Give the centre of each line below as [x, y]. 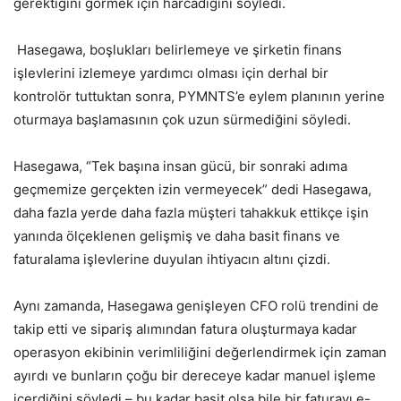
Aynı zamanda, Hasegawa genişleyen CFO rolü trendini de [196, 305]
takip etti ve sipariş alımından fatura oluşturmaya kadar [185, 328]
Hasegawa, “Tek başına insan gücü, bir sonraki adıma [180, 166]
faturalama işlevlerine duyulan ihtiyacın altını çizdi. [172, 259]
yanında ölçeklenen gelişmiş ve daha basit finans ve [177, 235]
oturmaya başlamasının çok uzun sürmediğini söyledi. [182, 119]
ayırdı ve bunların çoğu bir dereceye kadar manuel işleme [195, 375]
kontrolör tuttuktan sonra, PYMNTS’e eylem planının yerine [199, 96]
